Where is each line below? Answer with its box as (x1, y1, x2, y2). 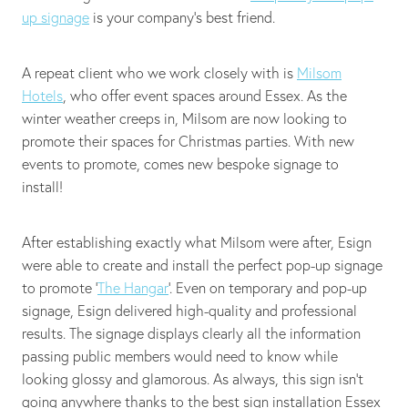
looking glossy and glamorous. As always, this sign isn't (22, 369, 363, 388)
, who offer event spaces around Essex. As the (63, 86, 347, 105)
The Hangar (97, 278, 168, 297)
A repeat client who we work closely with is (22, 63, 297, 82)
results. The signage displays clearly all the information (22, 323, 361, 342)
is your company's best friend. (89, 7, 279, 26)
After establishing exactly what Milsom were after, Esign (22, 232, 372, 251)
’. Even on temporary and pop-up (168, 278, 367, 297)
